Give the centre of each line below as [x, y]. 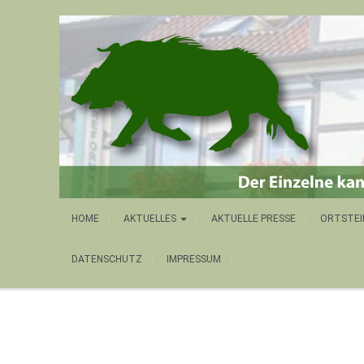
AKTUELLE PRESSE [253, 219]
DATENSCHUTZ [107, 259]
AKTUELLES [151, 219]
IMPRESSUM [194, 259]
